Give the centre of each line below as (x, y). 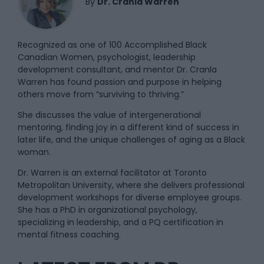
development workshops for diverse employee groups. (130, 198)
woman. (34, 152)
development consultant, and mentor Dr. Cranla (117, 70)
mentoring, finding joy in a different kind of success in (128, 128)
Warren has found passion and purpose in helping (120, 82)
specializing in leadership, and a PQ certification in (121, 222)
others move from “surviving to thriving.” (101, 95)
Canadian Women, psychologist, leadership (107, 57)
